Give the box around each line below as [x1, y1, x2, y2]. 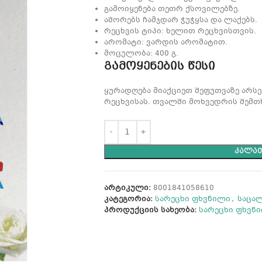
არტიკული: [104, 183, 153, 194]
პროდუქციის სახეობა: [104, 205, 196, 216]
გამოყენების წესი [104, 58, 215, 75]
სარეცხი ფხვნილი [154, 194, 230, 205]
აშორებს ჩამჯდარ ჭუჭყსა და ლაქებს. [104, 15, 257, 26]
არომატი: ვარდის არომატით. [104, 37, 227, 48]
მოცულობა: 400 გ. [104, 49, 178, 59]
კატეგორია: [104, 194, 153, 205]
